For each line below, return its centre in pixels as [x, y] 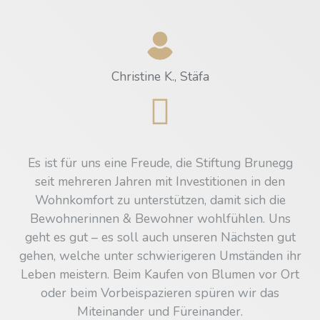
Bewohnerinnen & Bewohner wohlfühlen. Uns [160, 218]
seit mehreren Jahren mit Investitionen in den [160, 181]
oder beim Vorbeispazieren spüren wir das [160, 292]
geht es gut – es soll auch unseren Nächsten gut [160, 237]
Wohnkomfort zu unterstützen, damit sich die [160, 200]
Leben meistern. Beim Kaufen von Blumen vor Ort [160, 274]
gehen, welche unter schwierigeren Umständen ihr [160, 255]
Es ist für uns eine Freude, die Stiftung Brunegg [160, 162]
